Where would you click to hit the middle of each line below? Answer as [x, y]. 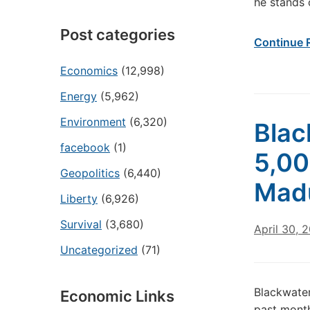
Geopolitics [90, 173]
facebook [85, 147]
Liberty [79, 199]
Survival [81, 224]
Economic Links [117, 296]
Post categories [118, 35]
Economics [89, 71]
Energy [79, 96]
